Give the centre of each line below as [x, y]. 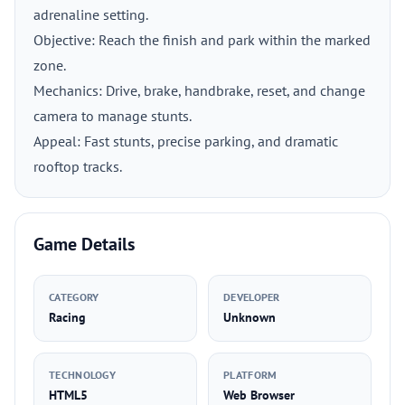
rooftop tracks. [78, 166]
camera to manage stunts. [113, 116]
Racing [67, 317]
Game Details [84, 244]
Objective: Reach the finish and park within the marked [202, 40]
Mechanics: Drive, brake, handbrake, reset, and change [199, 90]
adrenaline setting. [91, 14]
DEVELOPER [252, 297]
